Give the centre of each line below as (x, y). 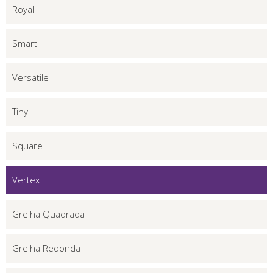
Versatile (30, 77)
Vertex (26, 179)
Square (27, 145)
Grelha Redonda (46, 248)
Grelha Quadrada (48, 214)
